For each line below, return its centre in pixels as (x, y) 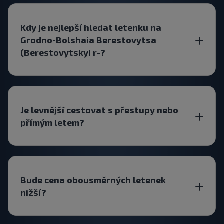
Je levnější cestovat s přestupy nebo (99, 110)
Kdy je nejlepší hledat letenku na (91, 27)
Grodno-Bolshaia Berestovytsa (88, 40)
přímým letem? (52, 122)
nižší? (33, 192)
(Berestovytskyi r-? (63, 52)
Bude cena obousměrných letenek (93, 180)
